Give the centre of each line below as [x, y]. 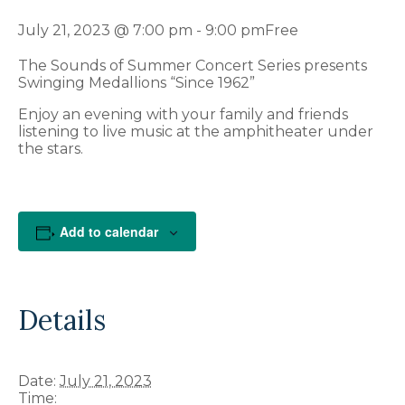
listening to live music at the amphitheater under [196, 132]
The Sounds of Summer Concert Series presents [193, 66]
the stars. [51, 149]
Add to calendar [108, 232]
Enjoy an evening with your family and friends [183, 115]
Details [62, 320]
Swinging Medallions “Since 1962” [137, 83]
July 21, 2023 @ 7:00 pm [105, 31]
